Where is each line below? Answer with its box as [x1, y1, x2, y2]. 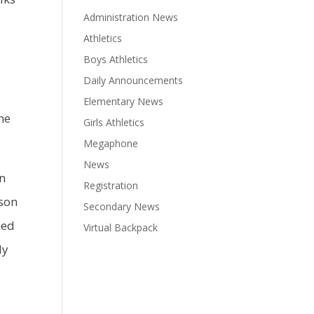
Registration [83, 179, 139, 192]
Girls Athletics [83, 116, 145, 129]
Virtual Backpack [83, 221, 158, 234]
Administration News [83, 11, 179, 24]
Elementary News [83, 95, 164, 108]
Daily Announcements [83, 74, 184, 87]
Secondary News [83, 200, 161, 213]
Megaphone [83, 137, 139, 150]
